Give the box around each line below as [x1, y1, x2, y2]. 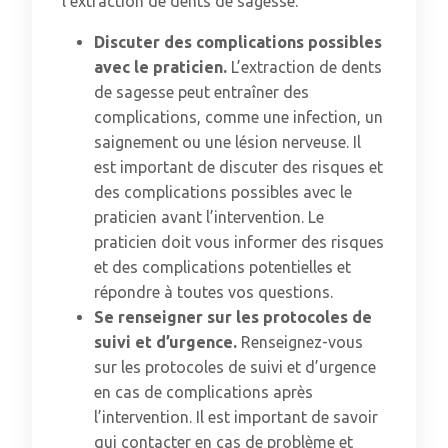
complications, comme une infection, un [94, 108, 383, 126]
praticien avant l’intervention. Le [94, 208, 324, 226]
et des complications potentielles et [94, 258, 351, 276]
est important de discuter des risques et [94, 158, 383, 176]
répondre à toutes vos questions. [94, 283, 333, 301]
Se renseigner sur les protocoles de [94, 308, 372, 326]
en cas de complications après [94, 383, 313, 401]
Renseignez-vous [241, 333, 363, 351]
